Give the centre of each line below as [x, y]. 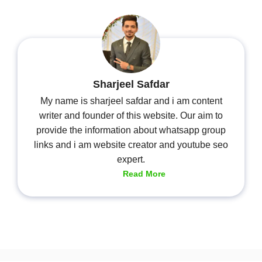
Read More [144, 174]
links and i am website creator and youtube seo [131, 144]
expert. [131, 159]
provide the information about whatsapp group [131, 130]
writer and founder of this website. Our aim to [131, 115]
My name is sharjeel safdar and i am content [131, 101]
